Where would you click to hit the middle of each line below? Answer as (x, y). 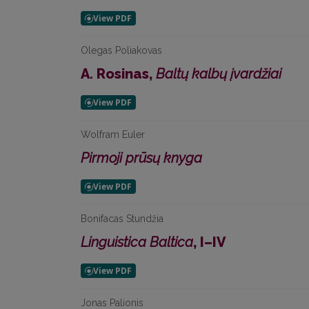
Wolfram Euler (113, 134)
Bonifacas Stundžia (122, 219)
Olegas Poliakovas (121, 50)
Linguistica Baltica (137, 242)
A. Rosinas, (118, 74)
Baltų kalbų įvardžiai (219, 74)
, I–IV (209, 242)
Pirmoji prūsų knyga (141, 158)
